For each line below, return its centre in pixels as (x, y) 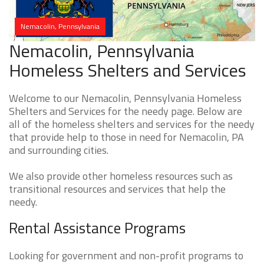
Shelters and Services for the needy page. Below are (126, 111)
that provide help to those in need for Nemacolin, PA (126, 137)
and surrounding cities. (59, 150)
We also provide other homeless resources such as (121, 176)
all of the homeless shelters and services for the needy (132, 124)
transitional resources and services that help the (117, 189)
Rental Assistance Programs (97, 228)
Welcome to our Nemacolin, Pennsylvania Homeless (125, 98)
